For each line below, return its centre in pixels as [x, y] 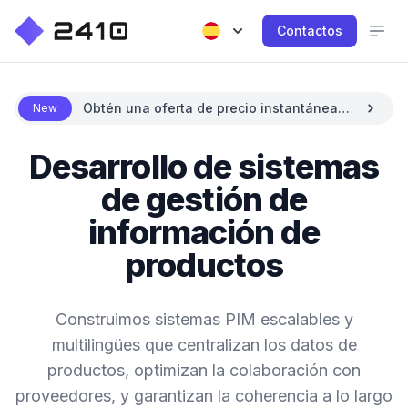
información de [204, 232]
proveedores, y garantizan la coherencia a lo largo [204, 396]
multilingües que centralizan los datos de [204, 345]
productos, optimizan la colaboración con [204, 370]
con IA [102, 126]
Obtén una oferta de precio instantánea [210, 108]
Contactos [310, 31]
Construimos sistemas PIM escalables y [204, 319]
